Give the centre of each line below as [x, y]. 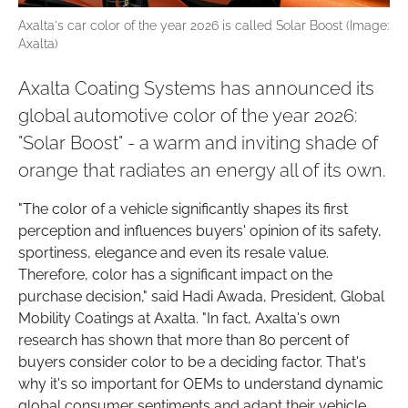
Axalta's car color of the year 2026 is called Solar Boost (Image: [204, 25]
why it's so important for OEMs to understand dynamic [201, 384]
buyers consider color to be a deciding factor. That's [192, 362]
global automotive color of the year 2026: [188, 116]
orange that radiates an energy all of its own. [202, 171]
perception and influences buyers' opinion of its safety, [200, 231]
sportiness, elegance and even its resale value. [173, 253]
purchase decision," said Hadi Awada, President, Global [201, 297]
